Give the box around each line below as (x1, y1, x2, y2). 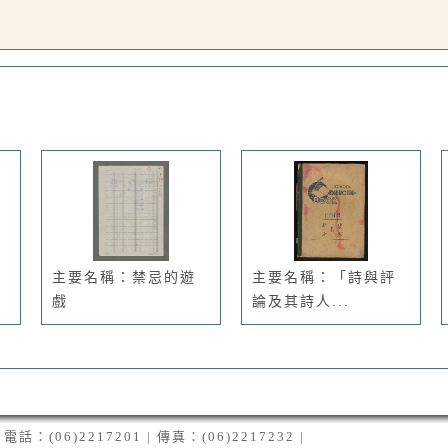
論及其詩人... (252, 294, 350, 309)
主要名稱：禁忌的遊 (52, 270, 196, 285)
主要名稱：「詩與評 (252, 270, 396, 285)
